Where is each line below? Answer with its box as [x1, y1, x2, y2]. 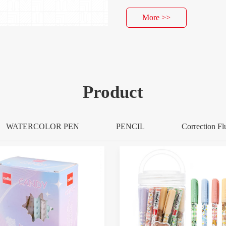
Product [82, 82, 143, 102]
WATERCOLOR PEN [6, 122, 79, 131]
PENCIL [116, 122, 145, 131]
